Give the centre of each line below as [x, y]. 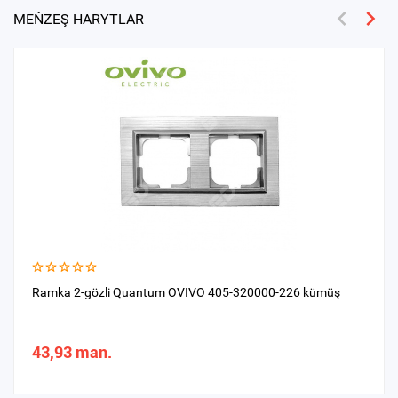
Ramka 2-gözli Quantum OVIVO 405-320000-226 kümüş [186, 292]
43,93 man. [72, 352]
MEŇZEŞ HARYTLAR [79, 19]
